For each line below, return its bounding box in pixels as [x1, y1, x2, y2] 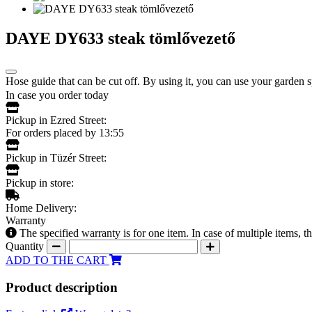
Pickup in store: [6, 176, 74, 189]
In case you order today [6, 88, 109, 101]
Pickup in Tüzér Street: [6, 151, 107, 164]
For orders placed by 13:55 [6, 126, 124, 139]
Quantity [6, 240, 47, 252]
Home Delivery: [6, 201, 77, 214]
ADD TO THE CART [6, 253, 109, 266]
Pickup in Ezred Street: [6, 114, 107, 126]
